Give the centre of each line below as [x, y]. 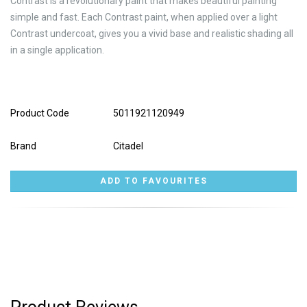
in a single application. [57, 50]
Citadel [128, 146]
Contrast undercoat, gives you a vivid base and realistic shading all [152, 34]
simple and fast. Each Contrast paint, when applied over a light [144, 17]
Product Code [40, 113]
